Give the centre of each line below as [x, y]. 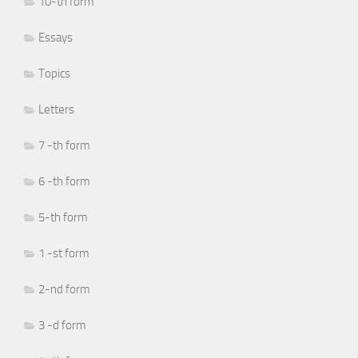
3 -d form [62, 325]
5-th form [63, 217]
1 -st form [64, 253]
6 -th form [64, 181]
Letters [56, 109]
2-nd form [64, 289]
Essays [56, 37]
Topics [54, 73]
